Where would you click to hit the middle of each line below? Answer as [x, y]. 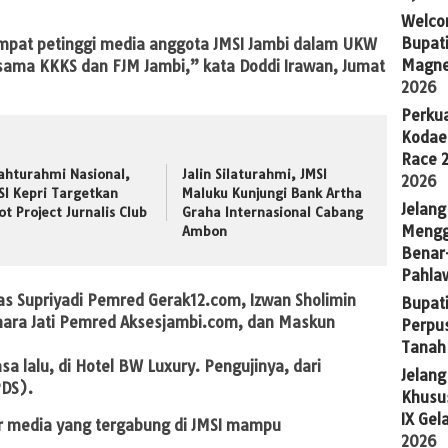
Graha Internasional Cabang [273, 211]
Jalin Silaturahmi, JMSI [255, 173]
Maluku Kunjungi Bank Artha [272, 192]
